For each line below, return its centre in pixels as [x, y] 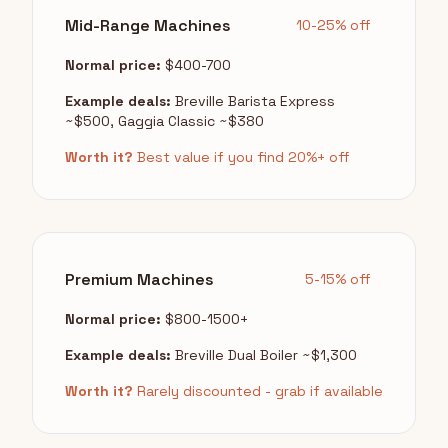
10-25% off [333, 25]
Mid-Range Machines [148, 25]
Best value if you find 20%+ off [241, 157]
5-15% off [338, 279]
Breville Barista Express [253, 101]
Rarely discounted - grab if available [258, 391]
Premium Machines [139, 279]
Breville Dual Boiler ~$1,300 [264, 355]
